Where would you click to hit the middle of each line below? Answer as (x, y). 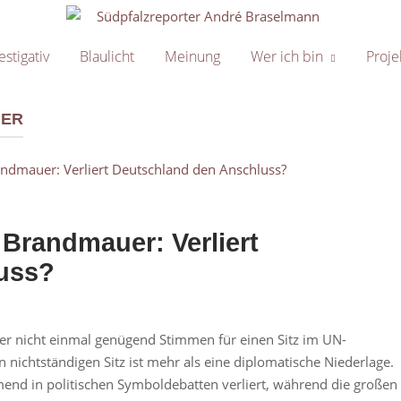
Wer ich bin (286, 57)
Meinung (192, 57)
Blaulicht (107, 57)
